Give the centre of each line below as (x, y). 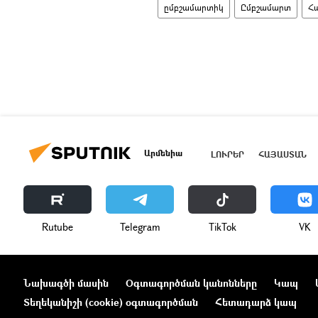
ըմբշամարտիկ (194, 8)
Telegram (140, 227)
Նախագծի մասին (66, 283)
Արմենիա (163, 153)
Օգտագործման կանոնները (191, 283)
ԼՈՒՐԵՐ (227, 154)
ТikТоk (222, 227)
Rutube (57, 227)
